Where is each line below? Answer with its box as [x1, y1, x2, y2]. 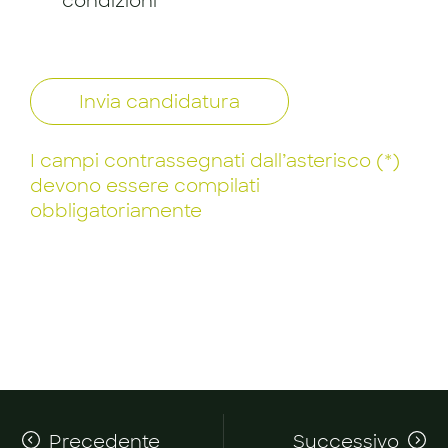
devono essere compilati [30, 173, 260, 198]
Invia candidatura [79, 89, 240, 114]
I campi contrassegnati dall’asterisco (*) [30, 148, 400, 173]
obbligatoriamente [30, 198, 202, 223]
